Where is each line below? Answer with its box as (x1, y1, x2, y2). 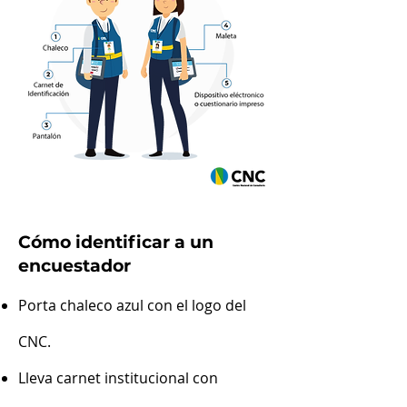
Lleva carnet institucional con (18, 368, 218, 388)
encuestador (18, 255, 131, 276)
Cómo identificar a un (18, 232, 213, 253)
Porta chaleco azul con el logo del (18, 295, 246, 315)
